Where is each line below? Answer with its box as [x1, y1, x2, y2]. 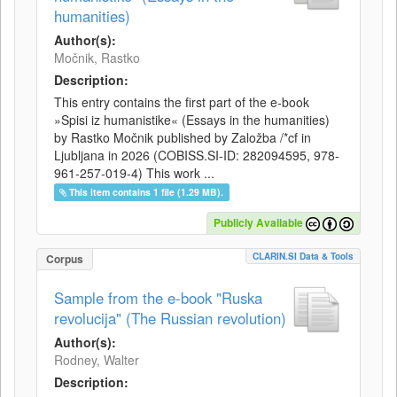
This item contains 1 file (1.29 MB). [69, 185, 224, 198]
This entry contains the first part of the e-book [54, 93, 309, 111]
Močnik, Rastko [54, 49, 140, 66]
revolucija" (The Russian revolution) [54, 307, 286, 329]
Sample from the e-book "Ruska [54, 287, 262, 308]
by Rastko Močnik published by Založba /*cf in [54, 128, 311, 146]
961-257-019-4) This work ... [54, 164, 214, 182]
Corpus [43, 251, 86, 267]
